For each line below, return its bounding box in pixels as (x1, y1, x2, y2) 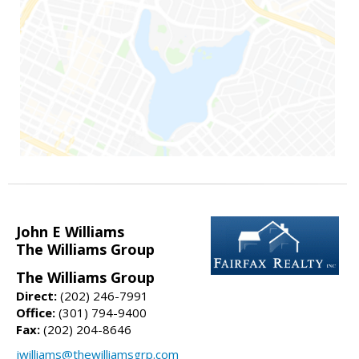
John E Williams (16, 221, 124, 241)
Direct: (16, 287, 57, 304)
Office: (16, 304, 55, 321)
